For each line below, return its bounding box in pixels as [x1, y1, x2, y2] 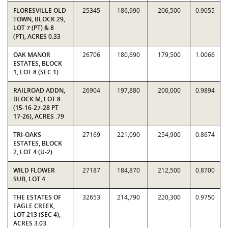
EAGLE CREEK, [13, 202, 55, 210]
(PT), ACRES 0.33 [13, 32, 61, 41]
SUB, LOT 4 [13, 175, 45, 183]
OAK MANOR [13, 50, 50, 59]
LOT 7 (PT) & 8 [13, 23, 54, 32]
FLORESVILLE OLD [13, 6, 66, 15]
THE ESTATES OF [13, 193, 61, 202]
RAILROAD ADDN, [13, 86, 65, 95]
